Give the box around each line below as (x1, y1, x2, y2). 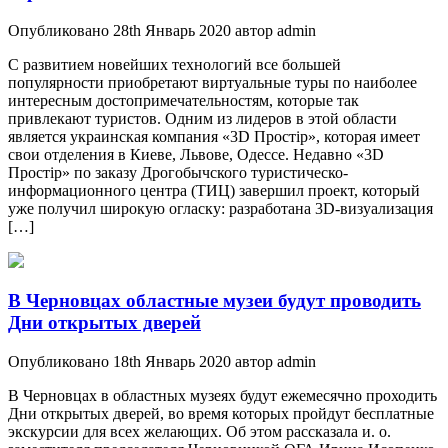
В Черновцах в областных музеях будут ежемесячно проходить (8, 387, 437, 405)
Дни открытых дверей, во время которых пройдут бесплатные (8, 405, 434, 423)
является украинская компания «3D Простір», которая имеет (8, 127, 420, 145)
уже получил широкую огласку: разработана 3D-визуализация (8, 199, 433, 217)
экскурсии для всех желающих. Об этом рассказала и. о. (8, 423, 391, 441)
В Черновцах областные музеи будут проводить (8, 290, 421, 312)
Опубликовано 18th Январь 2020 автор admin (8, 353, 316, 371)
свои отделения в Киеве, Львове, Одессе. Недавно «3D (8, 145, 384, 163)
